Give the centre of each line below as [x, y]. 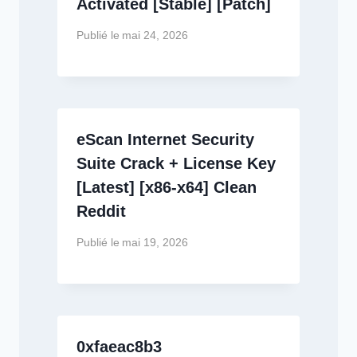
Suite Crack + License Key [176, 163]
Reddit [101, 211]
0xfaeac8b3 [119, 346]
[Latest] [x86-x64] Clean [167, 187]
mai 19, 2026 [155, 242]
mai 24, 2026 [155, 35]
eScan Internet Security [165, 139]
